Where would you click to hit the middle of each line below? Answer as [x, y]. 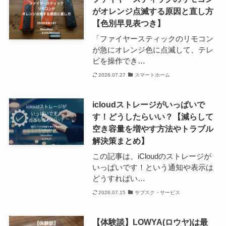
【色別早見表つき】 [128, 23]
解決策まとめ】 [120, 141]
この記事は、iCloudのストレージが [152, 156]
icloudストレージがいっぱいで [148, 105]
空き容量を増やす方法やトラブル [153, 129]
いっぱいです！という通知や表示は [153, 167]
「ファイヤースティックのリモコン [153, 38]
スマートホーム [152, 75]
